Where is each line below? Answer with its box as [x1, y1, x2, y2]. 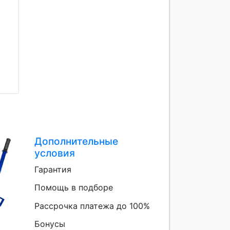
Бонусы [34, 218, 65, 229]
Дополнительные [34, 135, 118, 148]
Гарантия [34, 164, 71, 175]
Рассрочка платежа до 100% [34, 200, 150, 211]
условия [34, 147, 75, 160]
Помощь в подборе [34, 182, 113, 193]
